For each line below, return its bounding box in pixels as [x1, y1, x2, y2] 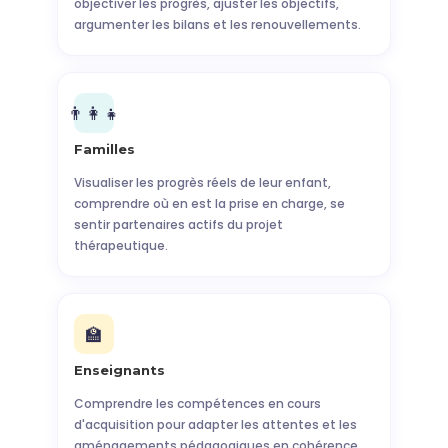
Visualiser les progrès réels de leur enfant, [73, 174, 331, 191]
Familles [73, 141, 135, 157]
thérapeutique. [73, 237, 168, 254]
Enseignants [73, 362, 165, 378]
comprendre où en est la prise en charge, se [73, 195, 345, 212]
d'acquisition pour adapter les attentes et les [73, 416, 357, 433]
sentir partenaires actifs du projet [73, 216, 283, 233]
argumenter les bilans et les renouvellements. [73, 16, 361, 33]
